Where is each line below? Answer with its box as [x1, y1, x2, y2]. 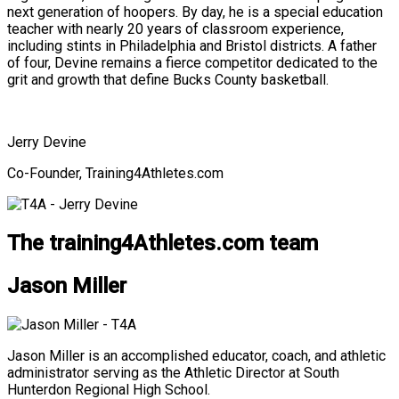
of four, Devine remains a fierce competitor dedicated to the [7, 53, 378, 71]
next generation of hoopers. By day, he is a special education [7, 3, 383, 20]
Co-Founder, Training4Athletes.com [7, 164, 224, 182]
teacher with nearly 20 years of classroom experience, [7, 20, 344, 37]
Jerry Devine [7, 133, 86, 151]
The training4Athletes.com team [7, 230, 318, 256]
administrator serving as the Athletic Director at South [7, 363, 339, 381]
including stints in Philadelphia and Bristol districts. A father [7, 37, 377, 54]
